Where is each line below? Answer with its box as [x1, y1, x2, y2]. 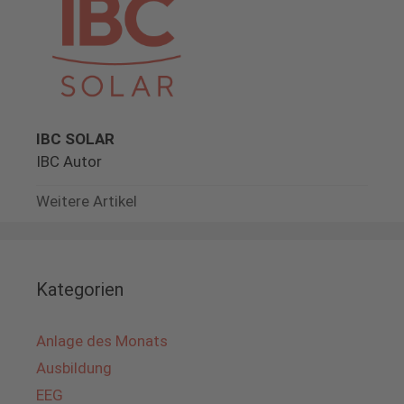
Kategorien [36, 278, 124, 300]
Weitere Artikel [36, 191, 137, 210]
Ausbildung [36, 358, 112, 377]
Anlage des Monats [36, 331, 168, 350]
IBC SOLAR [36, 129, 115, 148]
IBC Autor [36, 151, 102, 170]
